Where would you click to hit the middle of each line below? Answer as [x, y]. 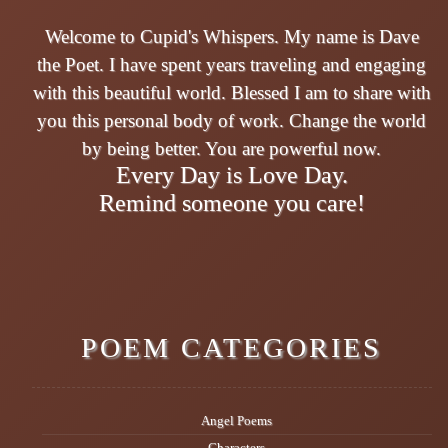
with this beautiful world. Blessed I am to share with [231, 93]
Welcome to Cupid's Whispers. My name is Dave [231, 37]
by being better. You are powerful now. [232, 149]
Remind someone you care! [231, 203]
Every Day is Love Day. [231, 175]
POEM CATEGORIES [232, 348]
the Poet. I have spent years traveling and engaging [232, 65]
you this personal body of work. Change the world [232, 121]
